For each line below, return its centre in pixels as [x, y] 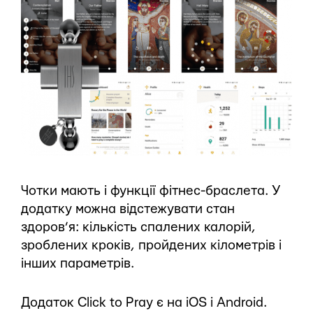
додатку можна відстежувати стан [128, 209]
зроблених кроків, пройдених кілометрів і [151, 245]
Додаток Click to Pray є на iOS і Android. [144, 303]
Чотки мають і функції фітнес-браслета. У [151, 191]
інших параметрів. [78, 263]
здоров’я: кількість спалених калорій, [138, 227]
